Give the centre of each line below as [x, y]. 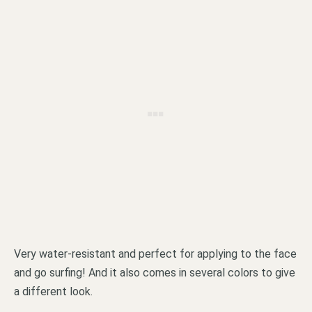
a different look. [53, 291]
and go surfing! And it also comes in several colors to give [155, 272]
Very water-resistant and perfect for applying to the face [155, 253]
